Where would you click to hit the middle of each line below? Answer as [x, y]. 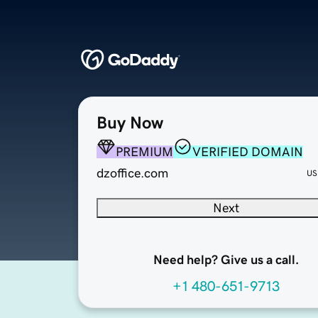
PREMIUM [144, 152]
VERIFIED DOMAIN [248, 152]
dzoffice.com [132, 174]
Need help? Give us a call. [226, 260]
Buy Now [130, 123]
